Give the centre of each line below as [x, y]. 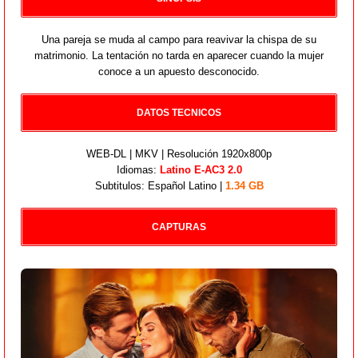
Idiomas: [138, 169]
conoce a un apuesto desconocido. [179, 71]
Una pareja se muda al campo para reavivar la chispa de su [179, 39]
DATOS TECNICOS [179, 112]
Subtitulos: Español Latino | [160, 185]
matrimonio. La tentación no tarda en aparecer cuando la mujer [179, 55]
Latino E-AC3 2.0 [201, 169]
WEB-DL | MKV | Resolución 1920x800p [179, 153]
